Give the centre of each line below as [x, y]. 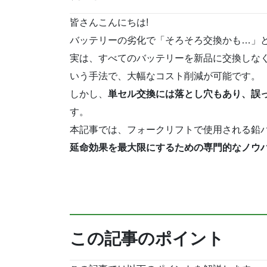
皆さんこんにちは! [109, 23]
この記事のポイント [147, 238]
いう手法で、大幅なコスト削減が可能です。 [165, 76]
